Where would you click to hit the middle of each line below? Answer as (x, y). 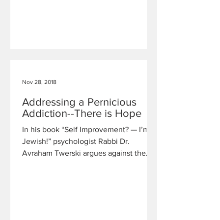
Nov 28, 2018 (39, 82)
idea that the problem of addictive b (83, 165)
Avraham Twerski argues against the (84, 153)
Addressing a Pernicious (79, 102)
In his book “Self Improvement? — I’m (86, 129)
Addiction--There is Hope (82, 113)
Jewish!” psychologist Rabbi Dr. (76, 141)
